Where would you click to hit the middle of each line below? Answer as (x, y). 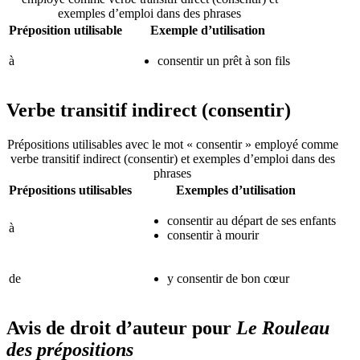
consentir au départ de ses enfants (252, 220)
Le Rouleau (283, 327)
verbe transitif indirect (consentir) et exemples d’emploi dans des (172, 158)
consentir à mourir (213, 235)
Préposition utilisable (65, 30)
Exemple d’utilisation (208, 30)
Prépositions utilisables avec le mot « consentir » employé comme (172, 144)
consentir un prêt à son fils (224, 60)
